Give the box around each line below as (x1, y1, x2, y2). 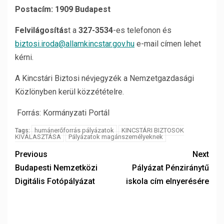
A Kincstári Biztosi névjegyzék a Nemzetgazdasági (15, 73, 194, 83)
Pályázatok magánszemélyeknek (68, 133, 163, 140)
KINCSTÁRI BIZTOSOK (121, 126, 184, 134)
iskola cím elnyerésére (126, 176, 209, 186)
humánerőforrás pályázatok (34, 126, 114, 134)
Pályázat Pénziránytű (132, 163, 209, 172)
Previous (15, 149, 47, 159)
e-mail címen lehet (134, 39, 201, 48)
